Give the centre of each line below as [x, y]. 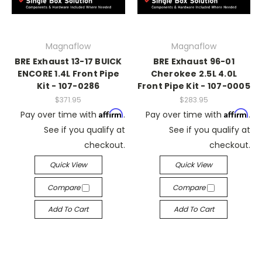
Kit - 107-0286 [68, 86]
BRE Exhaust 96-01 [194, 61]
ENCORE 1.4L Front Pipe [68, 74]
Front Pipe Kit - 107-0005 [194, 86]
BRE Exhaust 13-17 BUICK [68, 61]
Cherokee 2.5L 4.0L [194, 74]
